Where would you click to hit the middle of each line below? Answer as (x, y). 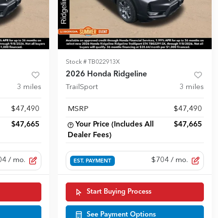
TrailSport (82, 88)
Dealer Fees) (90, 136)
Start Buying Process (119, 192)
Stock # (77, 62)
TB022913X (104, 62)
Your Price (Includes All (115, 125)
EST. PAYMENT (92, 161)
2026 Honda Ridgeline (106, 75)
